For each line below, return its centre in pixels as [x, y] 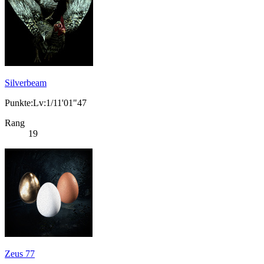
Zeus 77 [20, 254]
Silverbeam [26, 83]
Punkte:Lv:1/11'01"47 [46, 103]
